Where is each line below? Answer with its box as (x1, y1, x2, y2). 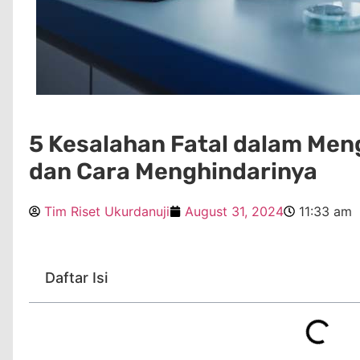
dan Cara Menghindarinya (29, 157, 317, 185)
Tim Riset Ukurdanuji (44, 203, 170, 219)
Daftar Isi (45, 269, 108, 286)
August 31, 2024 (185, 203, 284, 219)
